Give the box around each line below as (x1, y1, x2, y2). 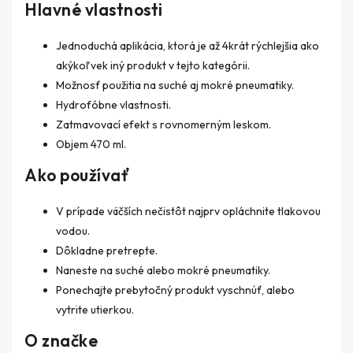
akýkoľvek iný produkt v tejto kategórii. (56, 58, 250, 72)
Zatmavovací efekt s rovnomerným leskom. (56, 117, 271, 132)
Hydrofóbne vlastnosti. (56, 98, 171, 112)
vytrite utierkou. (56, 303, 134, 317)
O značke (24, 330, 98, 351)
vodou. (56, 224, 90, 238)
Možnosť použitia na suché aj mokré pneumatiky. (56, 78, 294, 92)
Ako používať (24, 165, 130, 185)
